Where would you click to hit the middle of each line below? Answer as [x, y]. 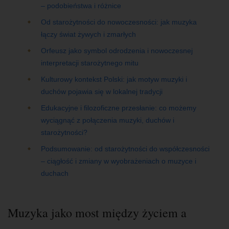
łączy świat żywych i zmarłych [88, 34]
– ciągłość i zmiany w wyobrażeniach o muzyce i [119, 161]
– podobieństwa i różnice [81, 6]
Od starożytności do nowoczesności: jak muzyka [119, 22]
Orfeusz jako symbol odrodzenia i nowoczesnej [117, 51]
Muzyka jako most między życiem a [97, 213]
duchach [55, 173]
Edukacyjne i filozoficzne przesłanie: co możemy [119, 108]
